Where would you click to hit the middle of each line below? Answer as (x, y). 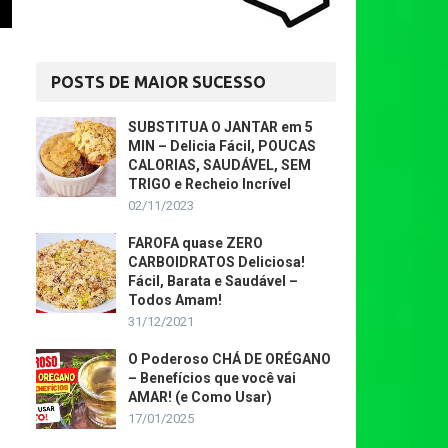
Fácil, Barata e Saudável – (213, 281)
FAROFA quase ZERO (195, 243)
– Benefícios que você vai (212, 378)
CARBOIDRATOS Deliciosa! (216, 262)
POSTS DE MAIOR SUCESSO (158, 82)
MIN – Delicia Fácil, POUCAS (222, 146)
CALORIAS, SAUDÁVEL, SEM (219, 165)
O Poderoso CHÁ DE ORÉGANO (229, 359)
